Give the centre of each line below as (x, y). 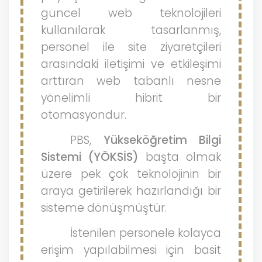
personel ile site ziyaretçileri (131, 47)
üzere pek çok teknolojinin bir (131, 174)
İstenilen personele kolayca (146, 233)
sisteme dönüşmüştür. (104, 208)
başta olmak (180, 157)
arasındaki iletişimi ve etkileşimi (131, 64)
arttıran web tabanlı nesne (131, 81)
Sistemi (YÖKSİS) (90, 157)
